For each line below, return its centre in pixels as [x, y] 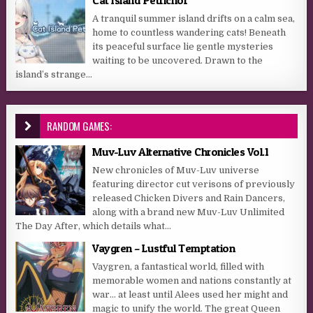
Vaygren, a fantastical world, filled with [179, 267]
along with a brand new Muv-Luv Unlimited [189, 212]
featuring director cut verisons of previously [194, 184]
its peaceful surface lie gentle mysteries [183, 47]
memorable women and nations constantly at [192, 281]
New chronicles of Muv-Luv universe [176, 170]
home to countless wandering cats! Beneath [189, 33]
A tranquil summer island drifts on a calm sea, [194, 19]
